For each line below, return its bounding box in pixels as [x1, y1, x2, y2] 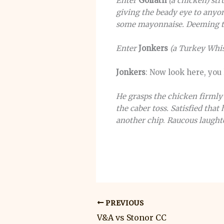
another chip [116, 115, 163, 125]
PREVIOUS [103, 198, 144, 207]
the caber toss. [116, 103, 168, 113]
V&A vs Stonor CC [97, 212, 166, 223]
